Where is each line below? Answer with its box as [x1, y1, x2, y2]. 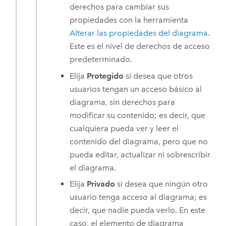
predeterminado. [70, 54, 133, 65]
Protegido [87, 71, 124, 81]
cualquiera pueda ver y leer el [70, 123, 179, 133]
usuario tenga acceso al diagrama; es [70, 192, 207, 202]
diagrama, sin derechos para [70, 97, 176, 107]
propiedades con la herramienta [70, 15, 189, 25]
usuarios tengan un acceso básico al [70, 84, 202, 94]
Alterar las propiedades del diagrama [70, 28, 208, 38]
